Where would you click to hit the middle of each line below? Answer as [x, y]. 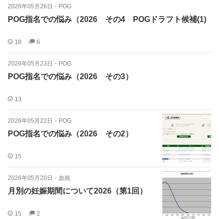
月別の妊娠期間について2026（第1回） [77, 191]
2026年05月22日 [30, 121]
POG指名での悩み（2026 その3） [70, 77]
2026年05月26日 [30, 6]
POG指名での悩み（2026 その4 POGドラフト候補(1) [107, 19]
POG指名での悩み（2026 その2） [70, 134]
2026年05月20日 [30, 178]
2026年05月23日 [30, 64]
